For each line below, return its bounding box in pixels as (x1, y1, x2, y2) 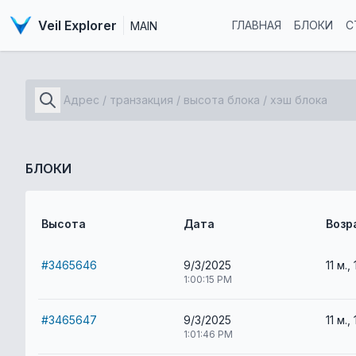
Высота (41, 217, 86, 230)
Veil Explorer (37, 17, 117, 33)
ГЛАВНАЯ (232, 18, 282, 32)
